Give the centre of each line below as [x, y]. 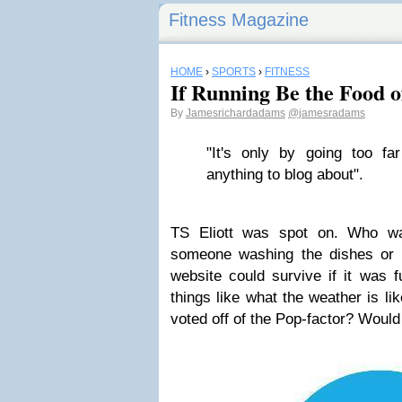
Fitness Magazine [239, 20]
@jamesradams [327, 113]
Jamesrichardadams [236, 113]
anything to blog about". [285, 175]
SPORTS [234, 72]
